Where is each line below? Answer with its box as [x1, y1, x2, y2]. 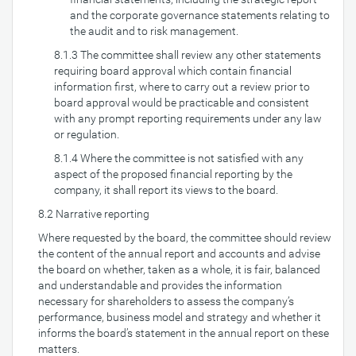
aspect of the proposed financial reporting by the [54, 168, 292, 180]
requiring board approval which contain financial [54, 64, 292, 77]
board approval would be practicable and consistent [54, 96, 309, 109]
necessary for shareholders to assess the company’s [38, 295, 294, 308]
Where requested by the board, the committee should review [38, 231, 331, 244]
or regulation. [54, 128, 119, 141]
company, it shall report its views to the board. [54, 184, 278, 196]
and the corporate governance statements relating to [70, 9, 330, 21]
